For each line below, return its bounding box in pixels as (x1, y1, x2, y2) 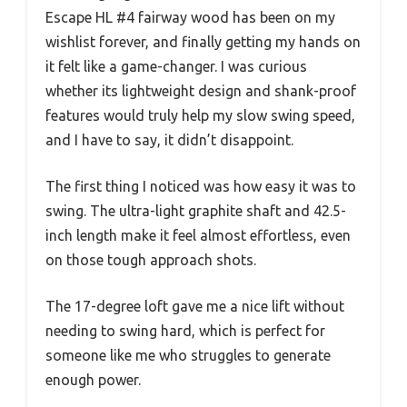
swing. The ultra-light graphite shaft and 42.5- (45, 202, 346, 219)
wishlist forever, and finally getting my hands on (45, 33, 361, 50)
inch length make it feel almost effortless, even (45, 226, 351, 243)
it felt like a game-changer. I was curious (45, 57, 307, 74)
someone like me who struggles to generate (45, 346, 331, 363)
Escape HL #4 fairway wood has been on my (45, 8, 335, 25)
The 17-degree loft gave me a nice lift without (45, 297, 344, 314)
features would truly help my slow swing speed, (45, 106, 355, 124)
